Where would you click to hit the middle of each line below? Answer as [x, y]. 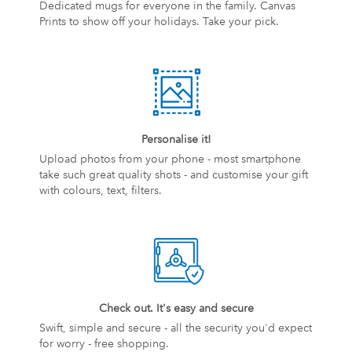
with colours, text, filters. [101, 190]
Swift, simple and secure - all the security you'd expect [176, 328]
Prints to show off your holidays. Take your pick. [159, 21]
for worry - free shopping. [104, 343]
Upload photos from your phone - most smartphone [170, 159]
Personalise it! [176, 139]
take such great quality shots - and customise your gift [174, 174]
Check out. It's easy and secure [176, 308]
